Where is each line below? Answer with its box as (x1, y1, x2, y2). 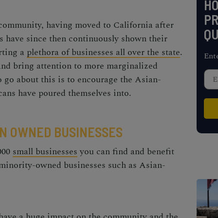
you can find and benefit (77, 145, 174, 158)
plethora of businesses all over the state (27, 46, 180, 59)
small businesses (13, 145, 77, 158)
